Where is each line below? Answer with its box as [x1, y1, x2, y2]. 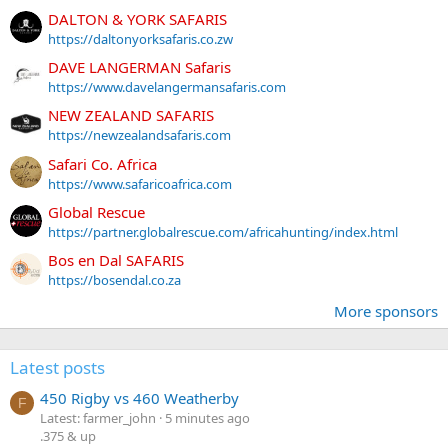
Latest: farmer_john [40, 409, 156, 428]
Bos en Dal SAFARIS [48, 250, 184, 271]
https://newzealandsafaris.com [48, 126, 231, 145]
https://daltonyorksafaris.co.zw [48, 29, 233, 48]
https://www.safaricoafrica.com [48, 174, 232, 193]
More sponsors [334, 301, 438, 322]
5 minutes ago [165, 409, 250, 428]
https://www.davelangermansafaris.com [48, 77, 286, 96]
